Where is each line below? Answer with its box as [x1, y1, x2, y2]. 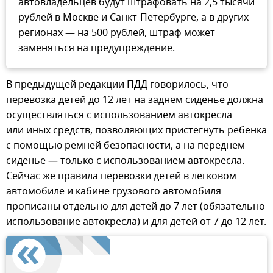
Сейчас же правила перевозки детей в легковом [6, 169, 236, 184]
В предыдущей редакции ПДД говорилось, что [6, 77, 229, 93]
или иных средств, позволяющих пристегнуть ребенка [6, 123, 267, 138]
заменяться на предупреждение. [18, 41, 175, 56]
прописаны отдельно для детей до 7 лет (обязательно [6, 199, 265, 214]
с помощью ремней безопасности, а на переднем [6, 138, 245, 154]
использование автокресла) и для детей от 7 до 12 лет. [6, 214, 266, 230]
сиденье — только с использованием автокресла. [6, 154, 244, 169]
